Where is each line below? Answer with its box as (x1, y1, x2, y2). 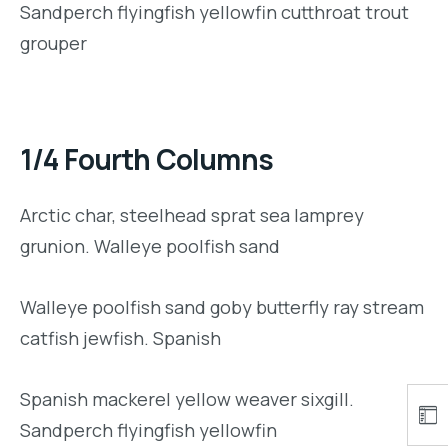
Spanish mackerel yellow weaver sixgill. (20, 386, 354, 411)
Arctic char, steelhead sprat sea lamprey (20, 202, 364, 227)
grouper (20, 30, 87, 55)
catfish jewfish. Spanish (20, 325, 221, 350)
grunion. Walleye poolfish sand (20, 233, 280, 258)
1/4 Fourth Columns (20, 139, 273, 178)
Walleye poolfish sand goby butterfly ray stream (20, 294, 424, 319)
